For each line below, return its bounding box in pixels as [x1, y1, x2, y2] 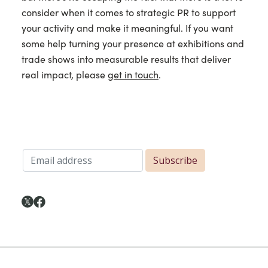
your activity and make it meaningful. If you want [22, 22, 233, 34]
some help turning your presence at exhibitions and [22, 38, 244, 50]
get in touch [108, 69, 159, 81]
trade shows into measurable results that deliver [22, 53, 231, 65]
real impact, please [22, 69, 108, 81]
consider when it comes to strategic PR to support [22, 7, 236, 19]
